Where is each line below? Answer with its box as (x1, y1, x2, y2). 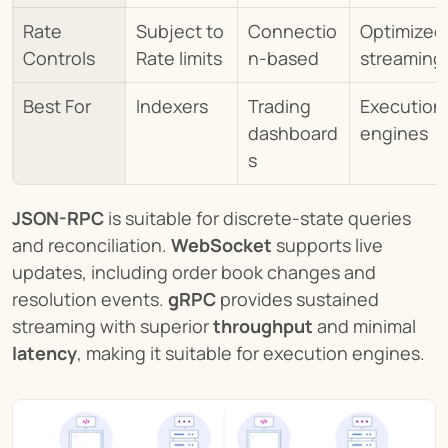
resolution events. (12, 286, 168, 311)
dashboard (248, 120, 338, 145)
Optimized (360, 18, 445, 43)
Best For (23, 93, 91, 118)
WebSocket (171, 232, 272, 257)
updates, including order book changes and (12, 259, 376, 284)
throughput (213, 313, 313, 338)
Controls (23, 45, 95, 70)
